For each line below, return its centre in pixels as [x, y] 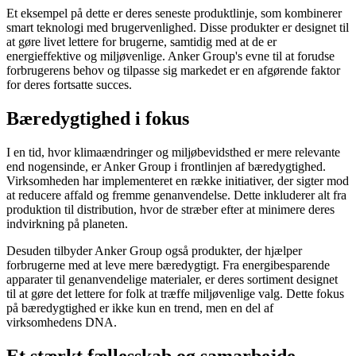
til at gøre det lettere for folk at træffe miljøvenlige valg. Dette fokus [175, 294]
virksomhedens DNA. [62, 323]
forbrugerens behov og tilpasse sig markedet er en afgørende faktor [173, 71]
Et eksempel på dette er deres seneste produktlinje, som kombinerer [174, 14]
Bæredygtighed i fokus [98, 119]
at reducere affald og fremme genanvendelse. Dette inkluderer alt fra [176, 195]
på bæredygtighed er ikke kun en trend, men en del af [140, 308]
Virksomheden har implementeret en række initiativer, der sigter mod [178, 181]
